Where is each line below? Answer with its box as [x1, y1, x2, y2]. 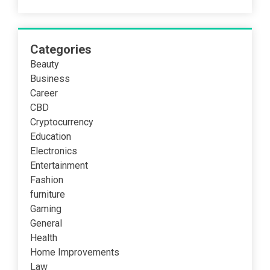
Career [30, 87, 58, 99]
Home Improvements [30, 246, 119, 258]
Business [30, 72, 70, 84]
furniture [30, 188, 65, 200]
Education [30, 130, 71, 142]
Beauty [30, 58, 59, 70]
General [30, 217, 62, 229]
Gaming [30, 202, 61, 215]
